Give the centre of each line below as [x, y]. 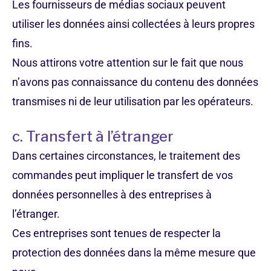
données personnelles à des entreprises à [112, 194]
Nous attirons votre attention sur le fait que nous [128, 63]
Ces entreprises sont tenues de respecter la [116, 233]
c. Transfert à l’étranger [93, 136]
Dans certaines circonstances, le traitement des [126, 156]
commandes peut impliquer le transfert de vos [122, 175]
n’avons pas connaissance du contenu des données [135, 82]
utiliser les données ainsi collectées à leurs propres [133, 24]
